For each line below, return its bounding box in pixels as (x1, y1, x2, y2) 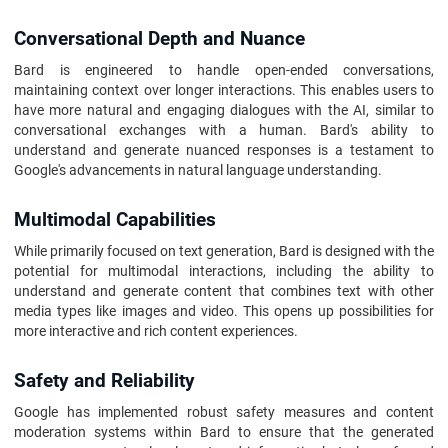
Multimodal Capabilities (14, 209, 216, 231)
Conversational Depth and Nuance (14, 28, 305, 50)
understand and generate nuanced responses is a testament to (14, 142, 434, 158)
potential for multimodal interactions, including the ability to (14, 263, 434, 279)
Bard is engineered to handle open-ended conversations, (14, 62, 434, 78)
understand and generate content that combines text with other (14, 283, 434, 299)
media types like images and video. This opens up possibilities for (14, 303, 434, 319)
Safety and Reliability (14, 370, 195, 392)
